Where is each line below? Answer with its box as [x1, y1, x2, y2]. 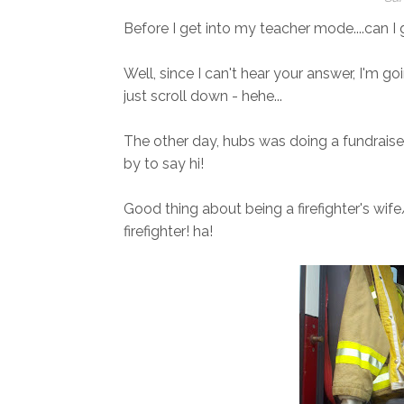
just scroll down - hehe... [124, 87, 282, 106]
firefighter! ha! [124, 223, 213, 241]
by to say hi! [124, 155, 204, 173]
